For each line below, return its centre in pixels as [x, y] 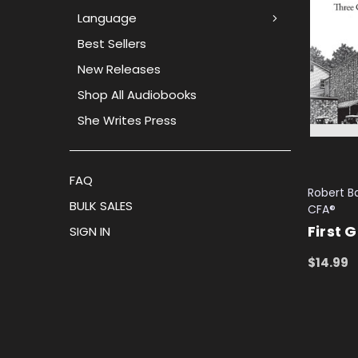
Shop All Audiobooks [137, 94]
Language [107, 18]
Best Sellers [112, 43]
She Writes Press [127, 120]
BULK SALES [101, 205]
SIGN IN [90, 231]
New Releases [119, 69]
